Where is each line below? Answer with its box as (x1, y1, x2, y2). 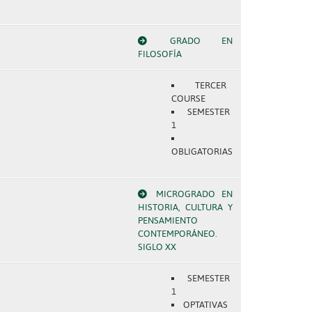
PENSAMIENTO (137, 215, 198, 226)
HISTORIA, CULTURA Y (137, 202, 233, 212)
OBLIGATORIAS (171, 146, 233, 157)
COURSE (171, 93, 205, 104)
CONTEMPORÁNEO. (137, 228, 217, 239)
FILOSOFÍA (137, 49, 182, 59)
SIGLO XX (137, 242, 176, 252)
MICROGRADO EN (155, 189, 233, 199)
